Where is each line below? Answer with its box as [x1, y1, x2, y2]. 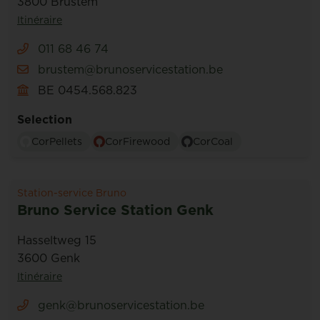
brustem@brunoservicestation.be [38, 61, 223, 77]
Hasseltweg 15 [17, 232, 96, 248]
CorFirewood [105, 134, 170, 149]
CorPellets [31, 134, 82, 149]
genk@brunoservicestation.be [34, 297, 204, 313]
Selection [17, 111, 72, 127]
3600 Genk [17, 250, 80, 266]
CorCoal [193, 134, 233, 149]
